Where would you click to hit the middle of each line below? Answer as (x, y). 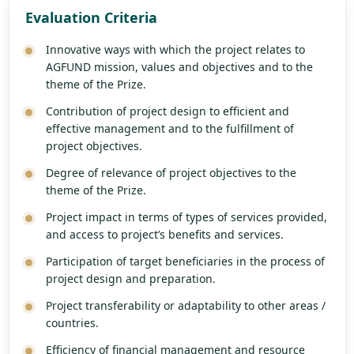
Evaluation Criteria (91, 18)
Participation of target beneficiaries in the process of (185, 262)
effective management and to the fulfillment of (169, 129)
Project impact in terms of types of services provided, (186, 217)
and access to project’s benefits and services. (164, 235)
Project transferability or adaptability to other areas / (185, 306)
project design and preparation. (130, 279)
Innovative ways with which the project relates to (175, 50)
